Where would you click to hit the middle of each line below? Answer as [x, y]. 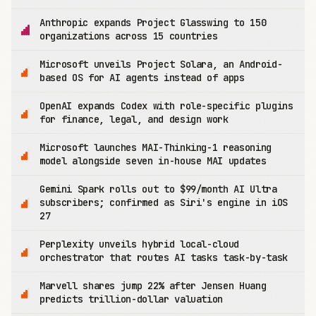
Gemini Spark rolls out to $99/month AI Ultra [158, 189]
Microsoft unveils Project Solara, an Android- [161, 64]
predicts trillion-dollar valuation [132, 299]
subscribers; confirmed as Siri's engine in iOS [164, 202]
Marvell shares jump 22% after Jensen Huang [153, 286]
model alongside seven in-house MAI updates [153, 161]
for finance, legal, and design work [134, 119]
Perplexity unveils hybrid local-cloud [140, 244]
